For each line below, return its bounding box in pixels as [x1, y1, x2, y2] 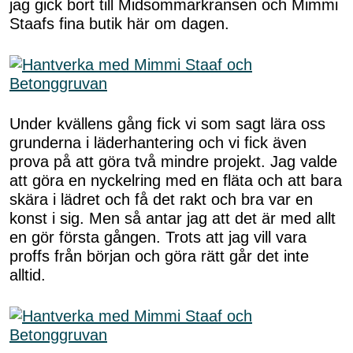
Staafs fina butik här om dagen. [9, 15, 229, 33]
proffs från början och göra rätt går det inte [9, 247, 309, 266]
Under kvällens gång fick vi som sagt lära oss [9, 115, 325, 133]
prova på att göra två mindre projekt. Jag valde [9, 153, 337, 171]
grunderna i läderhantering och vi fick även [9, 134, 307, 152]
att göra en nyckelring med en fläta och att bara [9, 172, 342, 190]
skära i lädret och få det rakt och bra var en [9, 191, 313, 209]
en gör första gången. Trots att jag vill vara [9, 229, 307, 247]
